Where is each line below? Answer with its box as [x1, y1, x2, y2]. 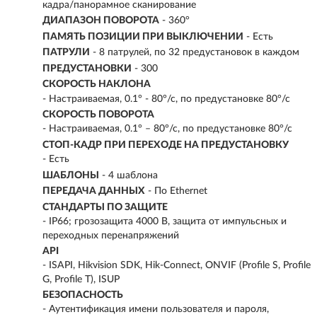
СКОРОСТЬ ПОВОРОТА [42, 109, 154, 120]
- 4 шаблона [102, 170, 158, 180]
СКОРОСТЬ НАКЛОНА [42, 79, 151, 90]
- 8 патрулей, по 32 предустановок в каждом [93, 47, 299, 58]
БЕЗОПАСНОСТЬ [42, 290, 123, 301]
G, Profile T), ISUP [42, 275, 120, 284]
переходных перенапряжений [42, 230, 179, 241]
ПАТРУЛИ [42, 47, 90, 58]
